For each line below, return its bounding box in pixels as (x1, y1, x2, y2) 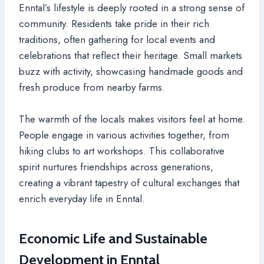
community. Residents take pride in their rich (19, 16, 209, 31)
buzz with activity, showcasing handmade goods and (19, 64, 243, 78)
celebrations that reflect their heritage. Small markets (19, 48, 242, 62)
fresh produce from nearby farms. (19, 80, 165, 94)
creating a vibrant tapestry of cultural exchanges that (19, 175, 239, 190)
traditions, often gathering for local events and (19, 32, 215, 47)
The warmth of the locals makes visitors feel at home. (19, 111, 245, 126)
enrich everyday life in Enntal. (19, 191, 145, 206)
